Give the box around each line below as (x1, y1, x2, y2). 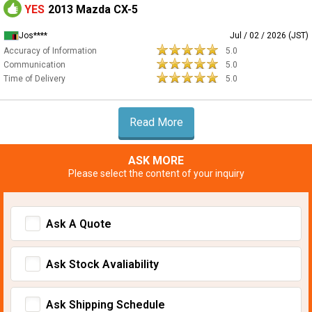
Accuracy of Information (3, 45, 97, 56)
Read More (129, 115, 183, 129)
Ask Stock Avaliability (46, 257, 159, 271)
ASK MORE (128, 153, 184, 167)
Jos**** (19, 30, 47, 40)
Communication (3, 59, 65, 70)
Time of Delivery (3, 73, 65, 84)
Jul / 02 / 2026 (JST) (230, 30, 309, 40)
